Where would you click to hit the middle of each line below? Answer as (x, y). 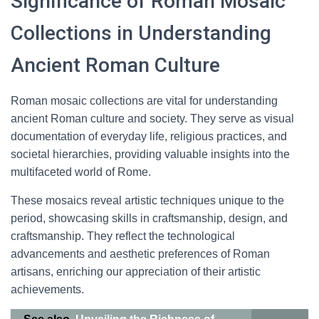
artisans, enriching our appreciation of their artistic (136, 272)
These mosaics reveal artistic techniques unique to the (147, 200)
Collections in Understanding (141, 33)
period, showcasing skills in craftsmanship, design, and (149, 218)
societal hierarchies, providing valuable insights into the (150, 154)
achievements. (47, 289)
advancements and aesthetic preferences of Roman (140, 254)
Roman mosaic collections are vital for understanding (144, 101)
